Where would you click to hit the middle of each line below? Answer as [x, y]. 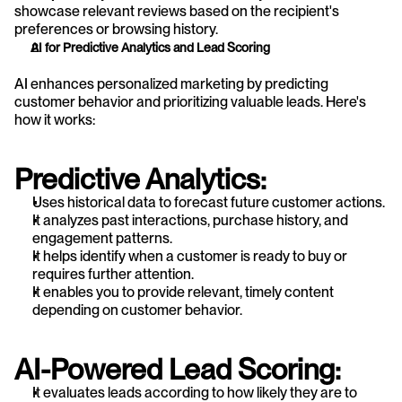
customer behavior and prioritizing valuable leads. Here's [190, 102]
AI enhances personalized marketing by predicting [171, 84]
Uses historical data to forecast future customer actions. [209, 202]
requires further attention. [113, 274]
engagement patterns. [102, 238]
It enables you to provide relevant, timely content [183, 292]
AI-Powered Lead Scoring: [178, 369]
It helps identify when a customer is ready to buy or [190, 256]
